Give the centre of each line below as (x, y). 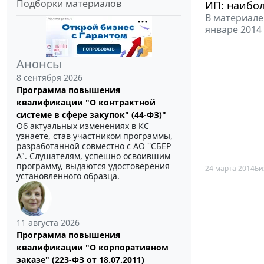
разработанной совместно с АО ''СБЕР (94, 146)
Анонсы (39, 64)
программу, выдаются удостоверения (93, 166)
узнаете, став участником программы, (95, 136)
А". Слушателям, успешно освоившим (93, 156)
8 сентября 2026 (49, 78)
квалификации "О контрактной (86, 103)
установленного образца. (68, 176)
